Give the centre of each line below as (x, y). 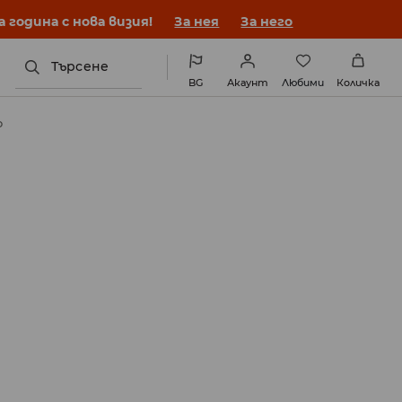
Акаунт (248, 83)
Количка (358, 83)
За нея (197, 22)
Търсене (80, 66)
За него (267, 22)
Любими (303, 83)
